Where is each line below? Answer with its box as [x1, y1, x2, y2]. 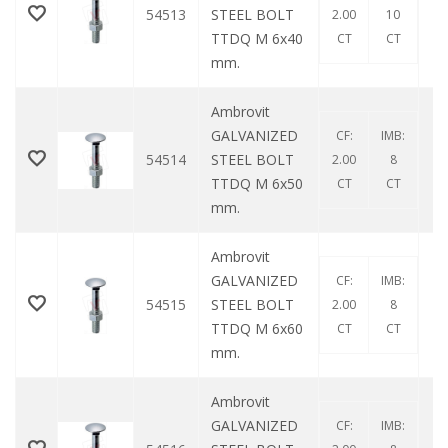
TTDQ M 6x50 [211, 174, 303, 194]
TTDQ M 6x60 [211, 319, 303, 339]
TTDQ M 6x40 [211, 29, 303, 49]
